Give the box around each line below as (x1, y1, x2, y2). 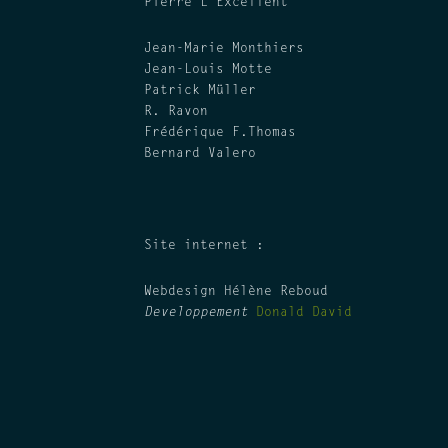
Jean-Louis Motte (144, 63, 272, 76)
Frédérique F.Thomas (144, 126, 296, 139)
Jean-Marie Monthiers (144, 42, 304, 55)
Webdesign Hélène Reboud (144, 285, 328, 298)
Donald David (256, 306, 352, 319)
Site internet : (144, 239, 264, 252)
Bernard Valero (144, 147, 256, 160)
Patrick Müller (144, 84, 256, 97)
